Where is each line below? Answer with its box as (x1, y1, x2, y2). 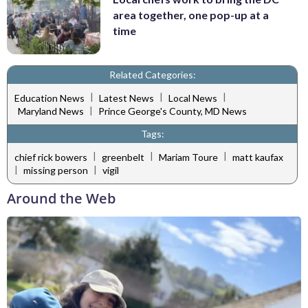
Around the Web (7, 189, 115, 208)
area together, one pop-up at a (113, 8, 269, 21)
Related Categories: (109, 69, 196, 81)
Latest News (99, 91, 154, 104)
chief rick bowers (14, 151, 87, 163)
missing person (23, 164, 88, 177)
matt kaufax (232, 151, 283, 163)
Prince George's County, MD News (98, 105, 247, 118)
